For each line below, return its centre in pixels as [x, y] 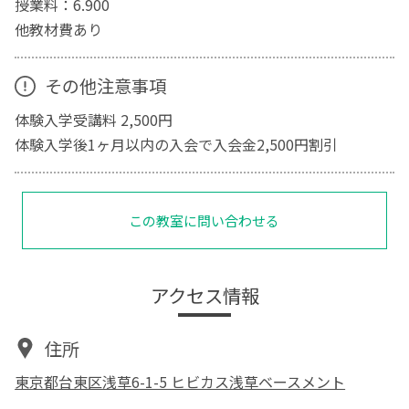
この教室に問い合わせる [204, 220]
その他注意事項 [105, 86]
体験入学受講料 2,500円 [94, 119]
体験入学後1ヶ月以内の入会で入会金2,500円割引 [177, 144]
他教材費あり [59, 29]
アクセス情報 [204, 294]
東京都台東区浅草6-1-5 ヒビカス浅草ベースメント [180, 382]
